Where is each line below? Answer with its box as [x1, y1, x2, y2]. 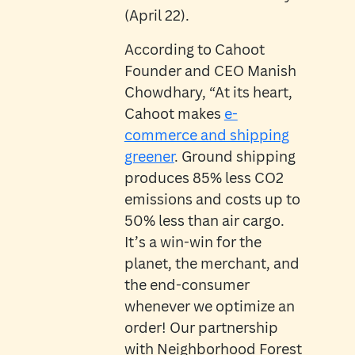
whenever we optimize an [124, 296, 295, 316]
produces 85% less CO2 [124, 168, 284, 188]
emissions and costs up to [124, 189, 300, 209]
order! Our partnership [124, 318, 278, 338]
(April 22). [124, 6, 189, 25]
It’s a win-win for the [124, 232, 261, 252]
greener [124, 147, 174, 166]
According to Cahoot [124, 40, 265, 59]
